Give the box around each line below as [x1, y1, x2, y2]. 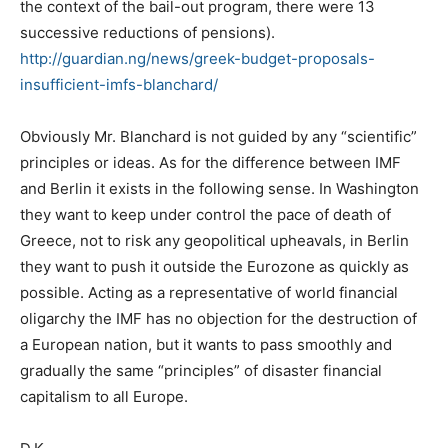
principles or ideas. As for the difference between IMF [20, 152, 401, 172]
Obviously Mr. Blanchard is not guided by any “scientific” [20, 126, 417, 146]
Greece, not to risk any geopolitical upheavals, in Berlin [20, 230, 409, 250]
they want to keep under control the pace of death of [20, 204, 391, 224]
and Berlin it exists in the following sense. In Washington [20, 178, 419, 198]
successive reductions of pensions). [20, 22, 275, 42]
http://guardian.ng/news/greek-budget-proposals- [20, 48, 375, 68]
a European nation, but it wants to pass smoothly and [20, 334, 392, 354]
